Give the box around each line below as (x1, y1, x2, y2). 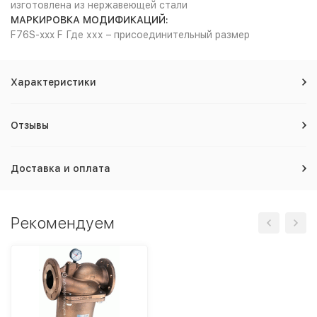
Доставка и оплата (11, 163, 110, 174)
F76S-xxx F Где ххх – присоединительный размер (11, 29, 250, 40)
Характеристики (11, 76, 96, 88)
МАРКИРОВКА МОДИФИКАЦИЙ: (11, 14, 168, 25)
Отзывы (11, 120, 49, 131)
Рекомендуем (11, 214, 115, 232)
